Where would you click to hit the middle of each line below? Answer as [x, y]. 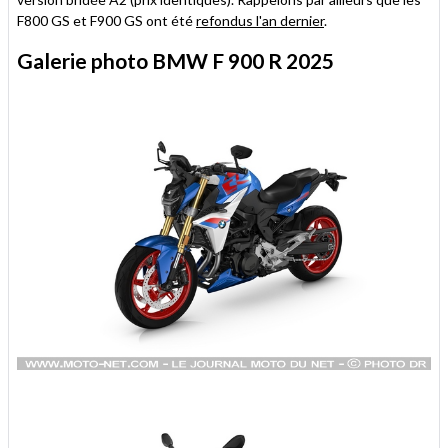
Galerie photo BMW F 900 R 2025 [175, 60]
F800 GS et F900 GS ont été [106, 20]
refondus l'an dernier [260, 20]
